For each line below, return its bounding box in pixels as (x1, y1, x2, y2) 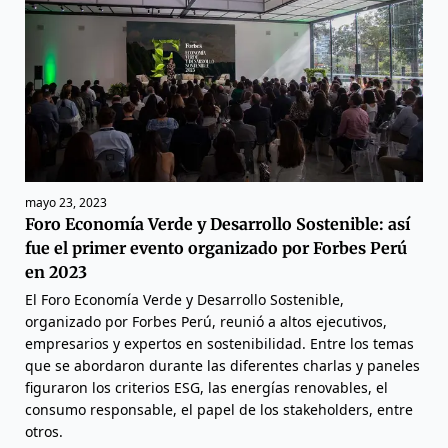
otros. (25, 421, 63, 441)
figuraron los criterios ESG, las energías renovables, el (25, 377, 388, 397)
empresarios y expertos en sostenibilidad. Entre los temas (25, 333, 414, 353)
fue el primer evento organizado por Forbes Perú (25, 237, 407, 258)
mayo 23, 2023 (25, 193, 107, 211)
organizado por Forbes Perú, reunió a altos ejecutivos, (25, 311, 387, 331)
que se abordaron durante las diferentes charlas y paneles (25, 355, 420, 375)
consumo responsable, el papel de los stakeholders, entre (25, 399, 413, 419)
